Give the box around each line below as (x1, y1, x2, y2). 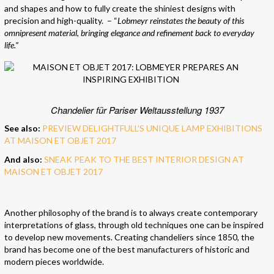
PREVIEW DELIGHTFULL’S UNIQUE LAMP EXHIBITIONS (42, 123, 262, 134)
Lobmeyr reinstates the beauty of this (117, 15, 244, 26)
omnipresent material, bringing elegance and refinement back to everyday (4, 28, 254, 39)
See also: (4, 123, 42, 134)
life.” (4, 40, 18, 51)
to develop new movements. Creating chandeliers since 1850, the (4, 232, 254, 243)
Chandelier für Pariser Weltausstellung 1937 (50, 103, 224, 117)
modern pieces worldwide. (4, 256, 104, 267)
